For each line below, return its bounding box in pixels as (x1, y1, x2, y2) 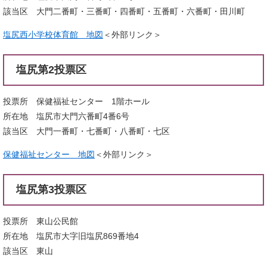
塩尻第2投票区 (16, 63, 86, 76)
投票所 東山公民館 (3, 216, 78, 226)
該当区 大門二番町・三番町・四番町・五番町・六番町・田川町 (3, 6, 245, 16)
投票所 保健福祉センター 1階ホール (3, 96, 150, 106)
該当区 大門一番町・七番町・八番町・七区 (3, 126, 170, 136)
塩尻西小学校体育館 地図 (3, 29, 103, 39)
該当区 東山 (3, 246, 53, 256)
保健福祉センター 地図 (3, 149, 95, 159)
